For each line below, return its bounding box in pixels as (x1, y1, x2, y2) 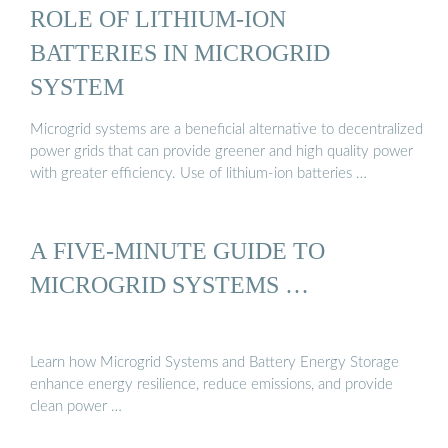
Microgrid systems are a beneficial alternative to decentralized (30, 122, 423, 138)
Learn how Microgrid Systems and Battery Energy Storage (30, 354, 399, 370)
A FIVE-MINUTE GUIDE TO (30, 237, 325, 265)
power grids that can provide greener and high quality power (30, 144, 413, 160)
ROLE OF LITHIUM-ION (30, 4, 286, 32)
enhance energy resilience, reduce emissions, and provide (30, 376, 393, 392)
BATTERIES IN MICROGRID (30, 38, 330, 66)
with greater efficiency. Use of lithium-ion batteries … (30, 166, 367, 182)
